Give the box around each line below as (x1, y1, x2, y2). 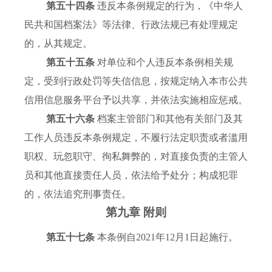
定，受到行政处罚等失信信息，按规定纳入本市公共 (24, 76, 248, 87)
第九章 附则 (106, 206, 166, 219)
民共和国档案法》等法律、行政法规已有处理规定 (24, 19, 238, 30)
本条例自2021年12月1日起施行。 (97, 232, 238, 243)
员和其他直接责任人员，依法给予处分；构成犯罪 (24, 170, 238, 181)
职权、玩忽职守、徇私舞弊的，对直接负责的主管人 (24, 151, 248, 162)
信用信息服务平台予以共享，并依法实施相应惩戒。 (24, 95, 248, 106)
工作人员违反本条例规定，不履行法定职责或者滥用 (24, 132, 248, 143)
